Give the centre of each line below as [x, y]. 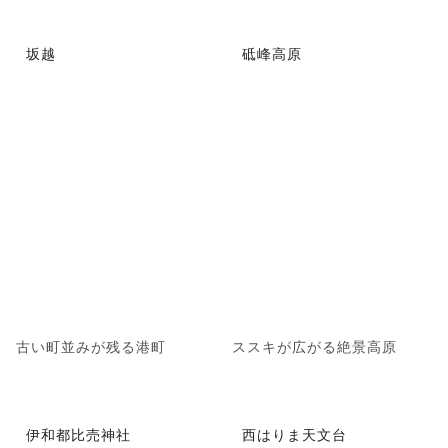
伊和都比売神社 [78, 434]
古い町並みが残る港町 [91, 345]
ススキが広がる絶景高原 [314, 345]
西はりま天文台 [294, 434]
